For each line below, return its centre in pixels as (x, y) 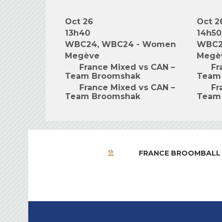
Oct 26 (79, 22)
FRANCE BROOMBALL (179, 153)
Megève (82, 56)
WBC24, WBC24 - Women (120, 44)
